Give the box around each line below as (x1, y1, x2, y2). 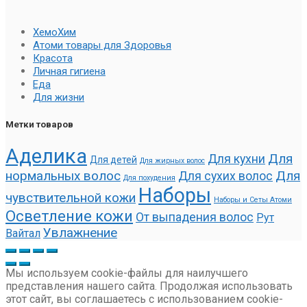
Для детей (90, 153, 137, 165)
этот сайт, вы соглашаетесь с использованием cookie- (5, 292, 283, 306)
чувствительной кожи (5, 189, 136, 206)
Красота (33, 52, 73, 65)
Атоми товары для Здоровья (33, 39, 171, 52)
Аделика (5, 144, 87, 168)
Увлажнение (43, 224, 117, 241)
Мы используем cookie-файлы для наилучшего (5, 266, 248, 280)
